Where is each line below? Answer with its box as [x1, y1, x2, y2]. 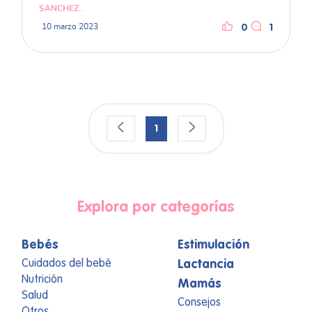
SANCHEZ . [39, 4, 83, 13]
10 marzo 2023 [42, 22, 98, 31]
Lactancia [178, 258, 234, 272]
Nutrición [22, 274, 63, 286]
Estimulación [178, 239, 249, 252]
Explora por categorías [77, 200, 235, 216]
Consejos [178, 297, 221, 309]
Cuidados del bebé [22, 258, 111, 270]
